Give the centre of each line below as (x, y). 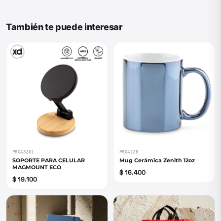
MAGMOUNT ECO (37, 167)
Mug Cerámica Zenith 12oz (157, 160)
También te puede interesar (64, 27)
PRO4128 (129, 152)
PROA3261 (23, 152)
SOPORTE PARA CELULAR (49, 160)
